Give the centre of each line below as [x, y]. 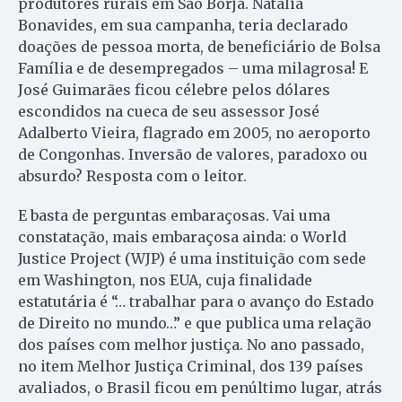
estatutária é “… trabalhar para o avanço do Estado [196, 301]
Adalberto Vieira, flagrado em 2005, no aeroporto [194, 132]
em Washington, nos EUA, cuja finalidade [165, 280]
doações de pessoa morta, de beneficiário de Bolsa [199, 46]
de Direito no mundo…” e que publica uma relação [195, 323]
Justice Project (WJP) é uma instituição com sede [192, 258]
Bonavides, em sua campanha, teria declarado [183, 25]
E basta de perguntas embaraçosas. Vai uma [174, 215]
